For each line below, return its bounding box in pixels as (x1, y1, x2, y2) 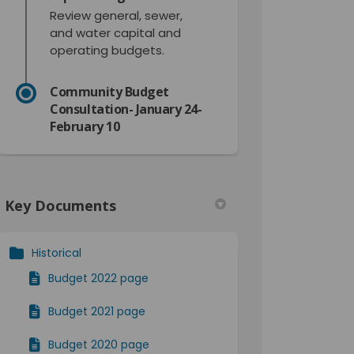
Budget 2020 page (48, 336, 150, 352)
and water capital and (50, 24, 182, 41)
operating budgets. (50, 41, 165, 58)
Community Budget (50, 82, 169, 100)
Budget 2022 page (48, 269, 149, 286)
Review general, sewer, (50, 6, 183, 24)
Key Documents (5, 195, 117, 215)
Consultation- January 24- (50, 100, 202, 118)
